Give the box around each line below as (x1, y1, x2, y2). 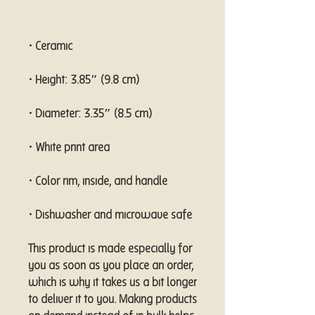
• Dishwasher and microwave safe (28, 209, 192, 223)
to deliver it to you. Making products (28, 293, 197, 307)
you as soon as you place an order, (28, 259, 193, 274)
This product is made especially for (28, 243, 192, 257)
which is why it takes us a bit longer (28, 276, 197, 290)
